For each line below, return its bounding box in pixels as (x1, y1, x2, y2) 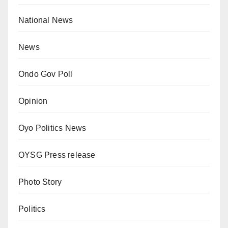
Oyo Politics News (18, 124, 87, 132)
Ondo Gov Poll (18, 70, 73, 78)
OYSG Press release (18, 151, 96, 159)
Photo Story (18, 178, 62, 186)
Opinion (18, 97, 48, 105)
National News (18, 16, 73, 24)
